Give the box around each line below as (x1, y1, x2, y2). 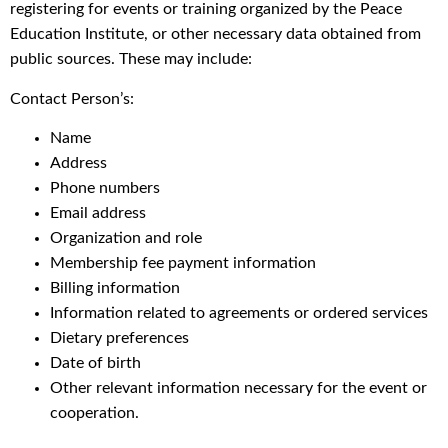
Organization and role (50, 230, 202, 247)
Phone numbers (50, 180, 160, 197)
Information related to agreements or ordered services (50, 305, 428, 322)
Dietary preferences (50, 330, 189, 347)
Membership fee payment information (50, 255, 316, 272)
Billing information (50, 280, 180, 297)
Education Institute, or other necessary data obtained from (10, 26, 421, 43)
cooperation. (50, 405, 139, 422)
